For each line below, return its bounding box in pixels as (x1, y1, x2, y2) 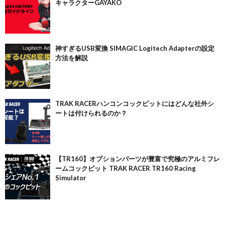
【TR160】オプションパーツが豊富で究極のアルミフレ (55, 155, 220, 163)
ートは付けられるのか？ (55, 109, 127, 118)
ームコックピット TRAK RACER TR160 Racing (55, 164, 196, 173)
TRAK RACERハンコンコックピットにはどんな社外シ (55, 99, 214, 108)
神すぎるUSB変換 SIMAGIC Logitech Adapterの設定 (55, 44, 214, 53)
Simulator (55, 174, 86, 182)
